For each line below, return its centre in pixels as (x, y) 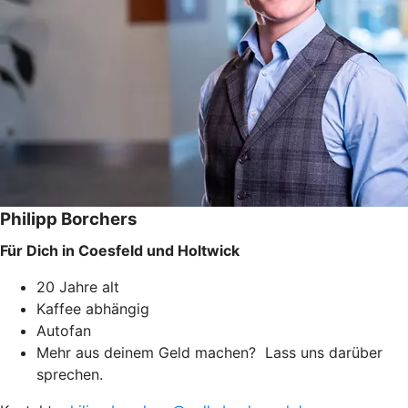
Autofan (64, 330)
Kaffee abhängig (93, 308)
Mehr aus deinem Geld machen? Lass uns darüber (209, 352)
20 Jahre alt (78, 286)
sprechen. (70, 374)
